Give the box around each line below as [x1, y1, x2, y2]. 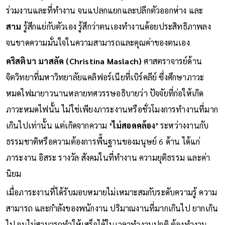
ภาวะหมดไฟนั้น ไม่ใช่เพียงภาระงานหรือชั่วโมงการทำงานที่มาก [6, 103, 218, 115]
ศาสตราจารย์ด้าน [142, 55, 202, 66]
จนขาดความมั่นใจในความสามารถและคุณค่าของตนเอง [6, 37, 190, 48]
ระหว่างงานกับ [158, 120, 209, 131]
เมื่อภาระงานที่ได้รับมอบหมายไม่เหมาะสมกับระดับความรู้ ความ [6, 186, 217, 197]
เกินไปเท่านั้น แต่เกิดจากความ [6, 120, 109, 131]
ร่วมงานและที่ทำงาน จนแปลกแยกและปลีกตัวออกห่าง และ [6, 5, 203, 16]
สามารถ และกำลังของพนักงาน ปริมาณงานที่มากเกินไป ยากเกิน [6, 202, 218, 213]
